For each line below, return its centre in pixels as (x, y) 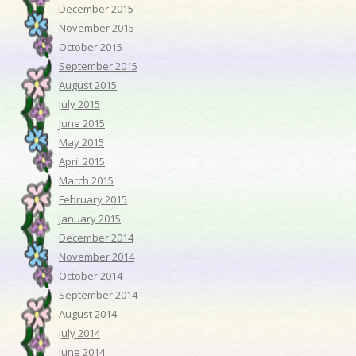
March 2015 (86, 181)
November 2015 (97, 28)
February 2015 (93, 200)
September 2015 (98, 66)
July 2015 (79, 104)
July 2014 (79, 333)
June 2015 (82, 124)
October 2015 (91, 47)
